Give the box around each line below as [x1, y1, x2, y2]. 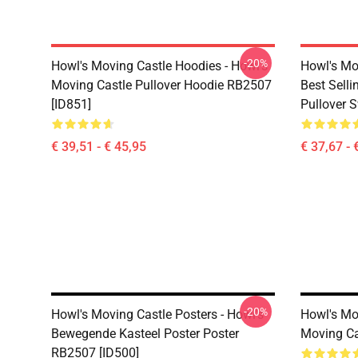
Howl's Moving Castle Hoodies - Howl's [51, 58, 268, 74]
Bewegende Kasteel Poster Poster [51, 326, 239, 341]
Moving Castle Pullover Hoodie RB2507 [51, 78, 272, 93]
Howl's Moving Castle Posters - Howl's [51, 307, 264, 322]
